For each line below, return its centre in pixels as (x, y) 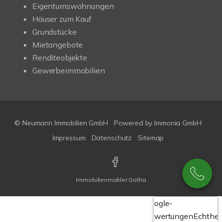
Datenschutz (112, 138)
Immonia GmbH (178, 123)
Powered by (134, 123)
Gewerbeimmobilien (69, 70)
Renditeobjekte (60, 57)
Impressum (69, 138)
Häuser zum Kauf (62, 19)
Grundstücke (55, 31)
